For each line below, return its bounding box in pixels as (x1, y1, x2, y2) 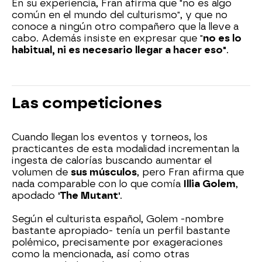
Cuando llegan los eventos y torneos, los (12, 131, 208, 143)
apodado (12, 189, 58, 201)
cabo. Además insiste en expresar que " (12, 32, 203, 44)
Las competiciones (12, 94, 162, 112)
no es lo (203, 32, 242, 44)
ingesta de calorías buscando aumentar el (12, 154, 212, 166)
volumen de (12, 166, 71, 178)
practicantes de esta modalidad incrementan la (12, 143, 239, 154)
